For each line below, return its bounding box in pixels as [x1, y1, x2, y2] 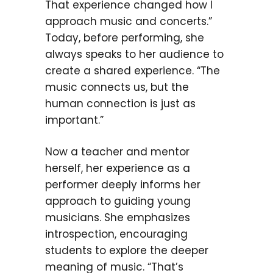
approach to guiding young [45, 194, 191, 208]
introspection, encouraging [45, 227, 188, 241]
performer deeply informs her [45, 177, 200, 192]
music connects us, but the [45, 80, 189, 94]
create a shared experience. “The [45, 63, 220, 78]
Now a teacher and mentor [45, 144, 190, 159]
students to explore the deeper [45, 243, 208, 258]
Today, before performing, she [45, 30, 204, 45]
